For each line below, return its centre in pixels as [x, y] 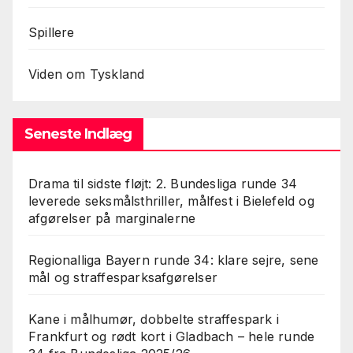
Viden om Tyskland [87, 74]
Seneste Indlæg [78, 134]
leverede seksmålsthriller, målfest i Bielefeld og [171, 201]
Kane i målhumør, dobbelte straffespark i [154, 319]
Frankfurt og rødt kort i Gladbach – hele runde [172, 336]
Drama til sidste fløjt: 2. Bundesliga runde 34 [163, 183]
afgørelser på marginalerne [112, 218]
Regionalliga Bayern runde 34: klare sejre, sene [174, 260]
